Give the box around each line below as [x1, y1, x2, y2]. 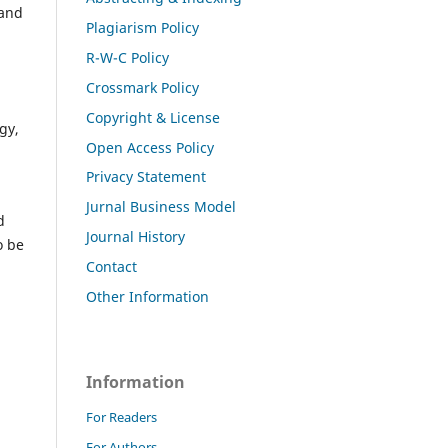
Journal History [86, 227, 185, 247]
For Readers [86, 408, 157, 427]
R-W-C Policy [86, 47, 169, 67]
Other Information [86, 287, 209, 307]
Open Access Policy [86, 137, 214, 157]
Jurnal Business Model [86, 197, 236, 217]
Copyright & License [86, 107, 220, 127]
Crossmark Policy [86, 77, 199, 97]
